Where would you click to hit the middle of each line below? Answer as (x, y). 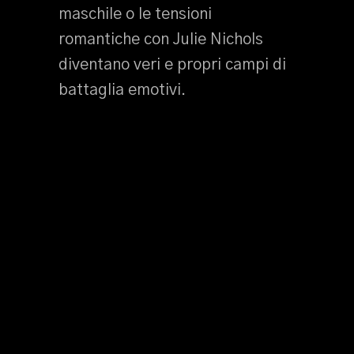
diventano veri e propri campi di (172, 65)
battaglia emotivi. (122, 90)
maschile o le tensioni (135, 14)
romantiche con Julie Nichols (161, 40)
